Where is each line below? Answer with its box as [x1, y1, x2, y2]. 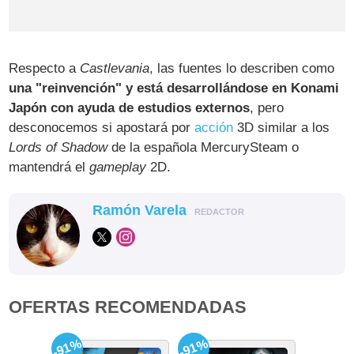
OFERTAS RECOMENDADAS [9, 296, 247, 317]
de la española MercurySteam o [107, 139, 299, 155]
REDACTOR [194, 206, 245, 217]
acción [194, 119, 234, 135]
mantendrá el [9, 159, 90, 175]
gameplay [89, 159, 147, 175]
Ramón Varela [92, 201, 187, 218]
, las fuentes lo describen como [149, 60, 335, 76]
